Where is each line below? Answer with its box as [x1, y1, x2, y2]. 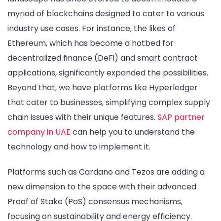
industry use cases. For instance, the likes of [7, 22, 176, 34]
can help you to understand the [71, 126, 195, 138]
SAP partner [157, 111, 205, 123]
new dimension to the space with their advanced [7, 181, 196, 192]
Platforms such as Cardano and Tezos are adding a [7, 166, 205, 178]
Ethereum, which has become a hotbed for [7, 37, 174, 49]
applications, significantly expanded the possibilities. [7, 67, 208, 78]
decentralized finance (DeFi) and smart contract [7, 52, 198, 64]
